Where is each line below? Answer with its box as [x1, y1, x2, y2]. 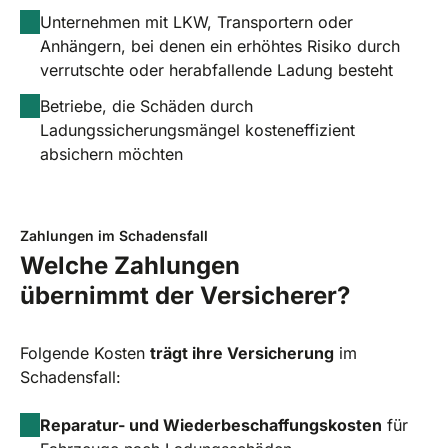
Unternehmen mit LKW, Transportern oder [40, 11, 353, 32]
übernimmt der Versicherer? [20, 280, 350, 310]
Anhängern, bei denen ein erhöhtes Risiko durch [40, 35, 400, 56]
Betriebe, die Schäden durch [40, 95, 253, 116]
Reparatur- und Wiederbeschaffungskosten [40, 414, 382, 435]
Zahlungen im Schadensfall [20, 226, 208, 244]
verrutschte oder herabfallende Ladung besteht [40, 59, 393, 80]
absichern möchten [40, 143, 183, 164]
